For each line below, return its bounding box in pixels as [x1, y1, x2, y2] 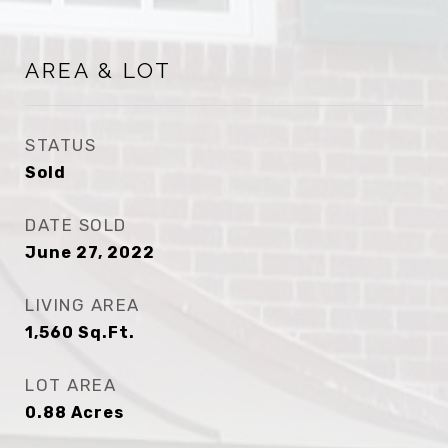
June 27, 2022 [25, 243, 155, 262]
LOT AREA [25, 375, 116, 395]
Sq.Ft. [78, 323, 135, 342]
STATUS [25, 135, 96, 155]
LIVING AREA [25, 295, 140, 315]
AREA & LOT [25, 58, 172, 83]
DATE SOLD [25, 215, 127, 235]
